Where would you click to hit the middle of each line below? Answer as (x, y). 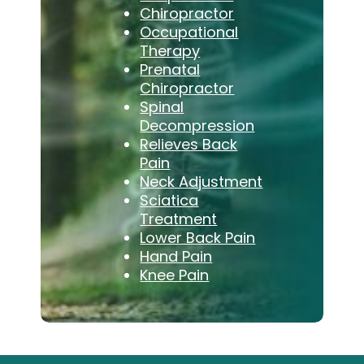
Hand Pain (176, 256)
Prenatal (170, 69)
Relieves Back (189, 144)
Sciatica (169, 200)
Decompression (197, 125)
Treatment (179, 219)
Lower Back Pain (198, 237)
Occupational (189, 32)
